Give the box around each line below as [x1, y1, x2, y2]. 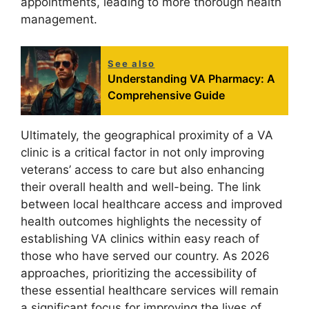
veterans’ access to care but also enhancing [21, 162, 264, 177]
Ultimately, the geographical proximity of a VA [21, 128, 273, 142]
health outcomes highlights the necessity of [21, 214, 261, 228]
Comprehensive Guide [108, 88, 226, 102]
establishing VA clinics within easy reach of [21, 231, 259, 246]
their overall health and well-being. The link [21, 179, 261, 194]
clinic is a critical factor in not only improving [21, 145, 264, 159]
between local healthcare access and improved [21, 197, 283, 211]
